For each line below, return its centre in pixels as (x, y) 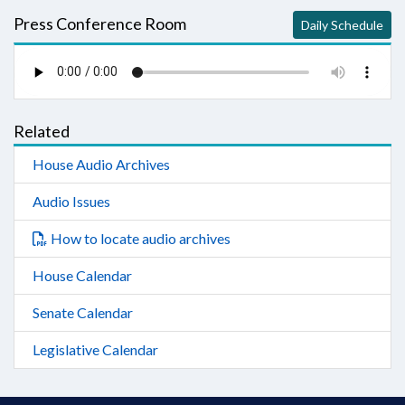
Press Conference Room (100, 24)
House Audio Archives (101, 164)
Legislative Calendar (95, 349)
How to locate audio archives (141, 238)
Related (42, 131)
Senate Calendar (83, 312)
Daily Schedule (342, 25)
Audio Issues (71, 201)
